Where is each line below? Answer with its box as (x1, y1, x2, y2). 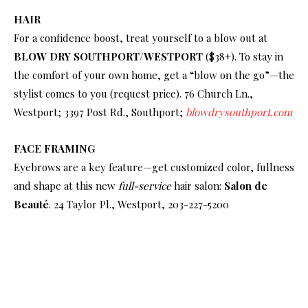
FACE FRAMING (14, 141, 95, 155)
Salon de (224, 178, 267, 192)
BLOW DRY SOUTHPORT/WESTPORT (14, 49, 203, 63)
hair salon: (171, 178, 224, 192)
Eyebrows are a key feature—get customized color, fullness (14, 159, 294, 174)
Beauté (14, 197, 49, 211)
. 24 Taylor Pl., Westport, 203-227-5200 (49, 197, 232, 211)
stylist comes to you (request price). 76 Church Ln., (14, 86, 253, 100)
